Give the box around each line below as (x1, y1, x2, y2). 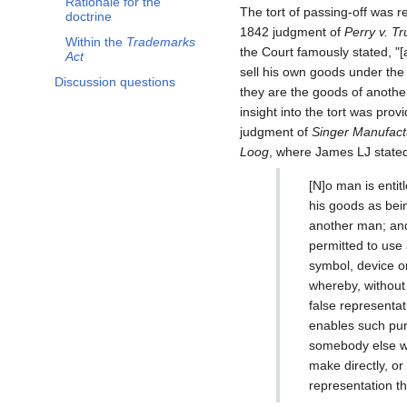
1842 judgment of (240, 25, 344, 40)
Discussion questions (55, 74, 175, 90)
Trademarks (126, 35, 195, 50)
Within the (65, 35, 126, 50)
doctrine (65, 9, 112, 25)
